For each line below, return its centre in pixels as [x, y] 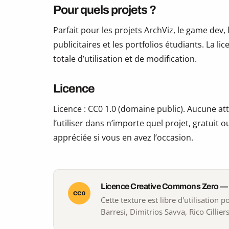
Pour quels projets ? [105, 10]
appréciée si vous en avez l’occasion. [123, 138]
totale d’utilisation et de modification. [125, 59]
